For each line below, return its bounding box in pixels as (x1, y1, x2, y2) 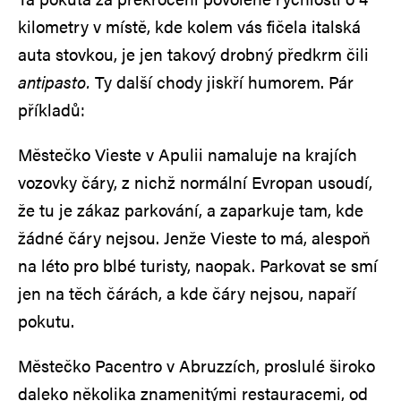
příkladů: (18, 97, 85, 122)
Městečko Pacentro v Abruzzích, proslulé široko (18, 353, 375, 378)
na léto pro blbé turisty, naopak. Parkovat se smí (18, 252, 378, 277)
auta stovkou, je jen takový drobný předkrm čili (18, 41, 369, 66)
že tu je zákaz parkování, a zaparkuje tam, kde (18, 197, 363, 222)
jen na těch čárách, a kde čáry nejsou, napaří (18, 280, 356, 305)
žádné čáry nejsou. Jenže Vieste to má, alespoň (18, 225, 371, 250)
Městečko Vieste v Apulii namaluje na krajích (18, 141, 357, 166)
